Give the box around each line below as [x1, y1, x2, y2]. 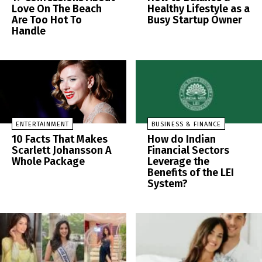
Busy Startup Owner [147, 13, 242, 27]
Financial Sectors [147, 144, 229, 157]
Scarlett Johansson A [12, 144, 112, 157]
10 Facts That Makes [12, 133, 108, 146]
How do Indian [147, 133, 216, 146]
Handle [12, 25, 46, 38]
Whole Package [12, 155, 85, 168]
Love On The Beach [12, 2, 102, 16]
